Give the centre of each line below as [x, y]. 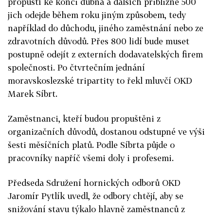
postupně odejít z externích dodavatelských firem [105, 54]
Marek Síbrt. [33, 94]
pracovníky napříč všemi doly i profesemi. [91, 158]
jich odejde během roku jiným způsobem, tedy [97, 15]
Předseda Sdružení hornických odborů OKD [94, 183]
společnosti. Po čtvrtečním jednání [76, 68]
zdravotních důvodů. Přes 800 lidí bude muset [99, 41]
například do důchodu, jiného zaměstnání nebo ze [106, 28]
